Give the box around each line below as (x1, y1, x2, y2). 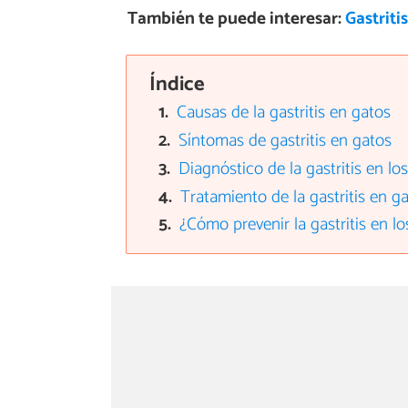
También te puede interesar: (127, 4, 345, 33)
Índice (148, 66, 205, 101)
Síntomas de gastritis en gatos (178, 127, 393, 156)
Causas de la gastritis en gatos (177, 98, 392, 127)
